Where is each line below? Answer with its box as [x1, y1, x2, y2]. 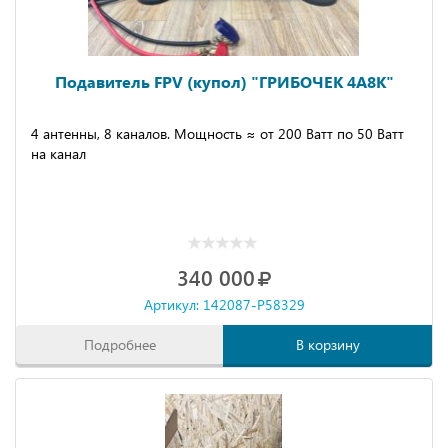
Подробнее [84, 335, 156, 354]
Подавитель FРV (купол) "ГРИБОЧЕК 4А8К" [54, 71, 394, 92]
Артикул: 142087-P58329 [143, 295, 305, 314]
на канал [31, 144, 86, 163]
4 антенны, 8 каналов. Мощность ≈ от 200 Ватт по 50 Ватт [31, 124, 404, 143]
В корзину [295, 335, 360, 354]
